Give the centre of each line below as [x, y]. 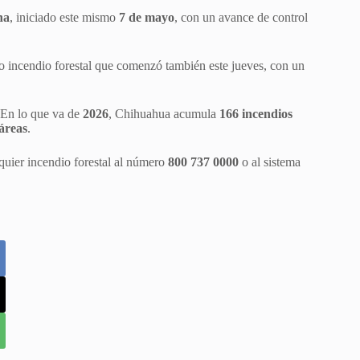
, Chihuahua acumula [164, 113]
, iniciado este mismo [64, 17]
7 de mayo [147, 17]
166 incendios [256, 113]
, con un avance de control [241, 17]
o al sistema [270, 162]
